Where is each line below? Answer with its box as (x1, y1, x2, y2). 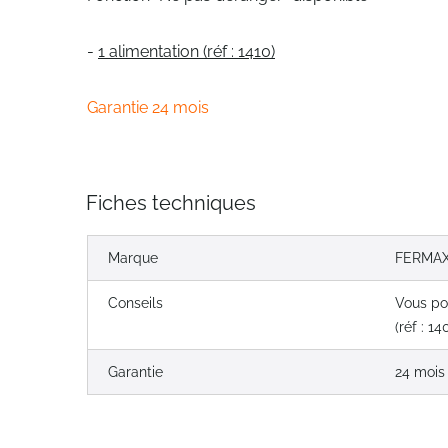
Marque (108, 250, 158, 266)
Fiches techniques (86, 191, 256, 215)
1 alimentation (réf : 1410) (98, 42, 275, 61)
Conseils (108, 295, 163, 311)
